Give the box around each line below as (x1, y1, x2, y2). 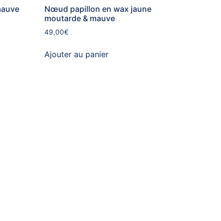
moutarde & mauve (44, 13, 115, 24)
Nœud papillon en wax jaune (44, 4, 152, 14)
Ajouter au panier (44, 49, 109, 60)
